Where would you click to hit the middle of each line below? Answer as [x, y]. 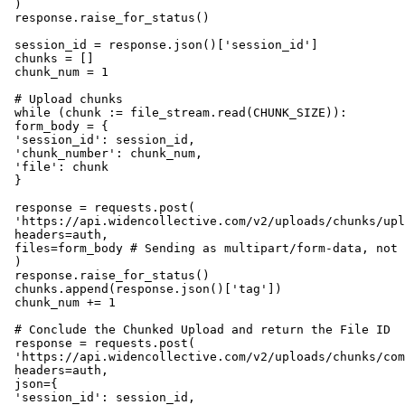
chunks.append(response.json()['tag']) [145, 289]
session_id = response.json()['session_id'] [163, 45]
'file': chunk [58, 167]
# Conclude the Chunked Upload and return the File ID [199, 330]
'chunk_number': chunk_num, [105, 154]
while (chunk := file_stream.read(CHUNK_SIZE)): [177, 113]
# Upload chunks [65, 99]
